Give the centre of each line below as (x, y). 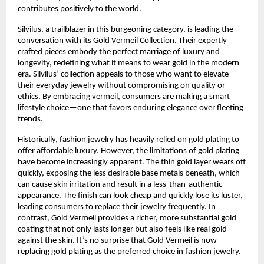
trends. (30, 119)
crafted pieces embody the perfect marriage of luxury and (119, 52)
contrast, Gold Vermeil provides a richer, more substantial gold (127, 218)
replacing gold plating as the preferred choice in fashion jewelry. (129, 252)
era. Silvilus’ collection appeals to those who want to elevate (123, 74)
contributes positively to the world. (80, 9)
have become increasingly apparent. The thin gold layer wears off (132, 162)
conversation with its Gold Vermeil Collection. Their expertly (122, 41)
